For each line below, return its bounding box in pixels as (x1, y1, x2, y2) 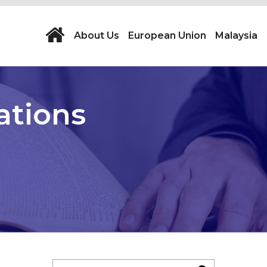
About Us (74, 30, 119, 41)
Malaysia (215, 30, 257, 41)
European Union (128, 30, 206, 41)
